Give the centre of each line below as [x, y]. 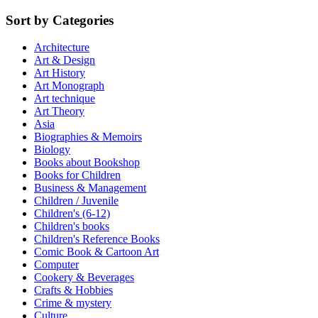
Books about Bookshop [87, 163]
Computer [56, 265]
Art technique [65, 99]
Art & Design [65, 60]
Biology [52, 150]
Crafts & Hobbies [73, 290]
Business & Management [90, 188]
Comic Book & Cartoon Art [97, 252]
